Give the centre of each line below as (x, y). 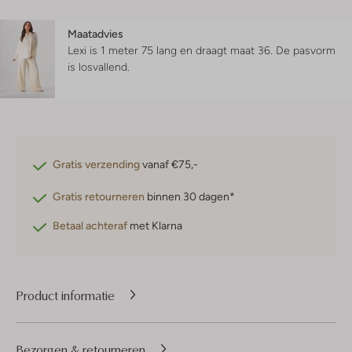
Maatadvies (95, 34)
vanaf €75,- (169, 165)
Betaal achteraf (90, 226)
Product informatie (65, 295)
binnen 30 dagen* (190, 197)
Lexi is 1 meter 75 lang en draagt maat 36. (172, 51)
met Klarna (155, 226)
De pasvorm (306, 51)
